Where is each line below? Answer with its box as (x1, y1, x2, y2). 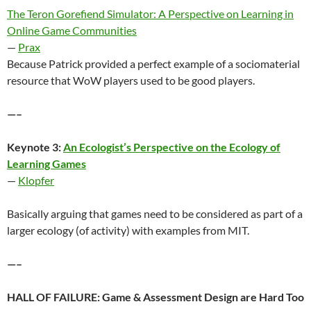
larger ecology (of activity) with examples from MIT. (7, 223, 249, 237)
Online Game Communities (7, 23, 137, 37)
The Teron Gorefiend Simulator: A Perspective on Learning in (7, 6, 294, 20)
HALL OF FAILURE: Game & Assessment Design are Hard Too (7, 289, 304, 303)
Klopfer (18, 173, 54, 187)
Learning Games (7, 156, 86, 170)
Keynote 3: (7, 140, 63, 153)
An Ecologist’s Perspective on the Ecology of (63, 140, 280, 153)
